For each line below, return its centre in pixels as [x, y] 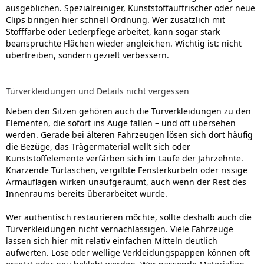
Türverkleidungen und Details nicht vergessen [98, 91]
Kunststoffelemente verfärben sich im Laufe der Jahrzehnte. [125, 158]
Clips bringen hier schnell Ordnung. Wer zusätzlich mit [115, 20]
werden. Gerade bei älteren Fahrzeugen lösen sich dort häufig [129, 135]
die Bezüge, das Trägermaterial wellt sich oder [98, 146]
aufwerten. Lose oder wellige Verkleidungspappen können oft [128, 253]
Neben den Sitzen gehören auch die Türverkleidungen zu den [128, 111]
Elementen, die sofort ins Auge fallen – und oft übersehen [121, 123]
